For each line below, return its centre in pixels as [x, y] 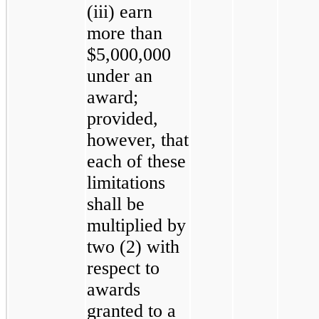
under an [120, 76]
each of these [136, 162]
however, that [138, 140]
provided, [122, 119]
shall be [116, 204]
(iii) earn [120, 12]
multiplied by [136, 226]
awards [114, 290]
